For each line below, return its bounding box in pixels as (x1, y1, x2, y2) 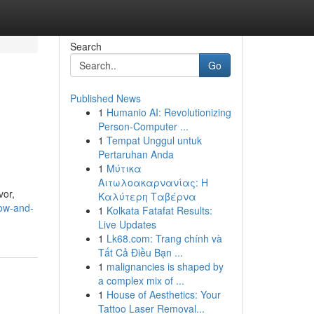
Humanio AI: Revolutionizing (106, 105, 231, 119)
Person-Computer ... (97, 119, 189, 133)
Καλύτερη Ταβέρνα (97, 189, 196, 203)
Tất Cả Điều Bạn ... (97, 245, 183, 259)
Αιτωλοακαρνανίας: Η (97, 175, 208, 189)
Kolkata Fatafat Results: (106, 203, 212, 217)
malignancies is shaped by (106, 259, 224, 273)
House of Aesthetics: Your (106, 287, 221, 301)
